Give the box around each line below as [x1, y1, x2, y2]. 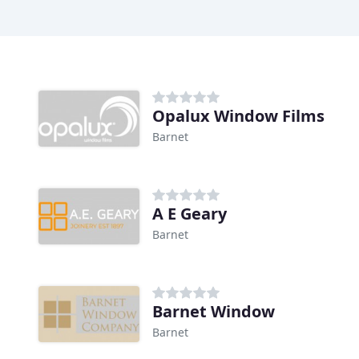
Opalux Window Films [152, 105, 325, 127]
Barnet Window [152, 301, 275, 323]
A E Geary [152, 203, 227, 225]
